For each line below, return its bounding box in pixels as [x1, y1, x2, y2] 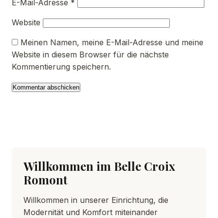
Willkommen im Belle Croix [23, 158, 175, 174]
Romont [23, 172, 68, 187]
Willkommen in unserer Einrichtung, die [23, 195, 168, 205]
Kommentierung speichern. [12, 62, 111, 72]
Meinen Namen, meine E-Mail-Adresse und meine [20, 37, 203, 47]
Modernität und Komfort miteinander [23, 207, 158, 217]
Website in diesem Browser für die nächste [12, 50, 169, 59]
